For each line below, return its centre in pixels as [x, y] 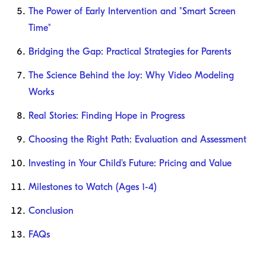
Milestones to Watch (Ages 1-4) [93, 187]
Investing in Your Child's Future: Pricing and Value [130, 164]
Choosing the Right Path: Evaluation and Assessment [137, 140]
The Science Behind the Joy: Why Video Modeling [131, 76]
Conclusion [51, 211]
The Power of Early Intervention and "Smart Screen [132, 12]
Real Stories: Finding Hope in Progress [107, 116]
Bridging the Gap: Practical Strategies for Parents [130, 52]
